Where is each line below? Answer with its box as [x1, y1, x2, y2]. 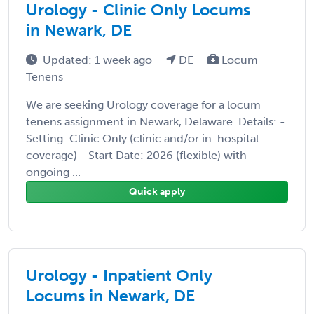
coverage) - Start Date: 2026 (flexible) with [26, 148, 247, 162]
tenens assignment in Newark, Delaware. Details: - [26, 114, 285, 128]
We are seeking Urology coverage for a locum [26, 97, 261, 111]
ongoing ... [26, 165, 81, 179]
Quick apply [129, 185, 185, 198]
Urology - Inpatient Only [26, 265, 212, 285]
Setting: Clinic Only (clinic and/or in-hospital [26, 131, 259, 145]
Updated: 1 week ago [43, 53, 155, 67]
